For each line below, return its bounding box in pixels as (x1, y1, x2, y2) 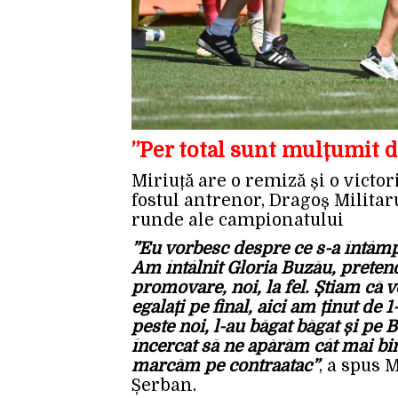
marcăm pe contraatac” (131, 355, 319, 376)
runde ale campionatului (131, 210, 344, 230)
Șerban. (131, 375, 196, 395)
